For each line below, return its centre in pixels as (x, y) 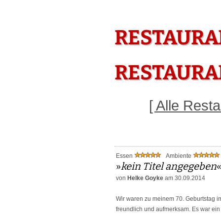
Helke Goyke (145, 178)
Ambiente (179, 156)
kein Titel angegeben (169, 166)
